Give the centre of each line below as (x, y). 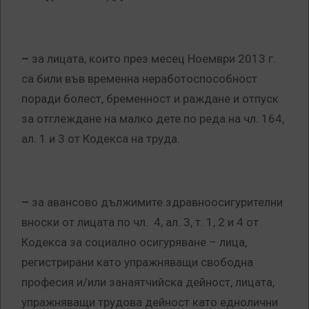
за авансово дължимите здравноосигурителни (157, 202)
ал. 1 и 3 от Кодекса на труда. (101, 139)
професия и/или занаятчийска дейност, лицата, (148, 282)
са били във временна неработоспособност (139, 79)
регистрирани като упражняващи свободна (137, 262)
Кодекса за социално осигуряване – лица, (134, 242)
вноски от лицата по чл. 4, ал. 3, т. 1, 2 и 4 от (140, 222)
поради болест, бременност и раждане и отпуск (150, 99)
